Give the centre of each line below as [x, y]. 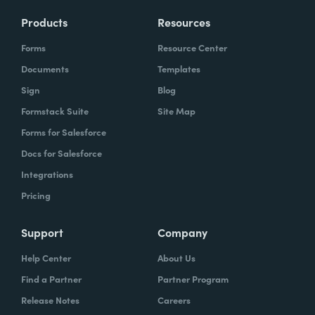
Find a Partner [51, 279]
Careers [174, 300]
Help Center [46, 258]
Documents [45, 69]
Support [42, 232]
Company [182, 232]
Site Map [176, 111]
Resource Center [192, 48]
